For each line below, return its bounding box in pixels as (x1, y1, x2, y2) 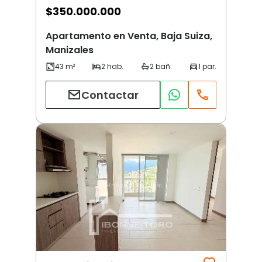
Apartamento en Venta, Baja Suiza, (46, 29, 212, 43)
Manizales (46, 43, 94, 57)
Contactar (81, 87, 139, 102)
